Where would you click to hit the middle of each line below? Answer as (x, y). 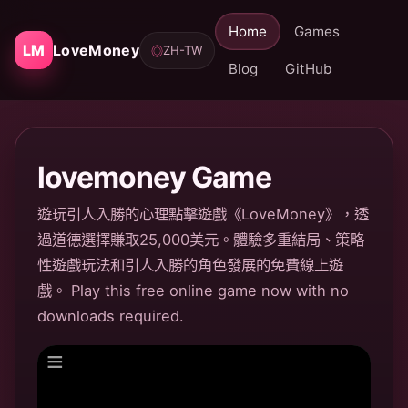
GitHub (308, 69)
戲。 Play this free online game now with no (193, 291)
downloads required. (111, 316)
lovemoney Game (154, 177)
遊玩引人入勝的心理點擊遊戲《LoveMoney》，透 (203, 214)
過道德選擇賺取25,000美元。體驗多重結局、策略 (201, 240)
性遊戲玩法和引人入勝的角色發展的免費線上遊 (190, 265)
